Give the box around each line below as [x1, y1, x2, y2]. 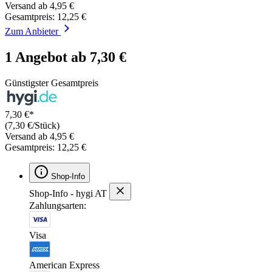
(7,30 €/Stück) [5, 120, 59, 131]
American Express [29, 259, 100, 270]
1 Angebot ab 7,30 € [5, 49, 126, 65]
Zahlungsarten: [29, 200, 86, 211]
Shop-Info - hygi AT [29, 188, 107, 199]
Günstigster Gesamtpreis [5, 77, 98, 88]
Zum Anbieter [5, 25, 61, 36]
